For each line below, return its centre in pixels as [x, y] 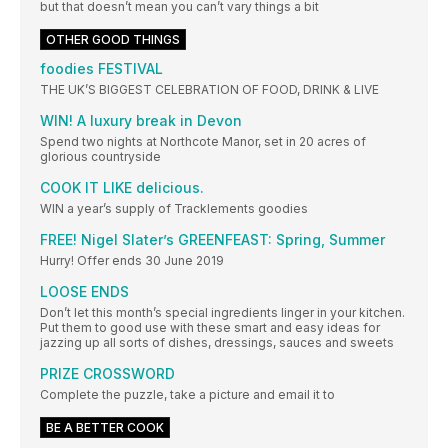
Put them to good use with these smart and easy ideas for [210, 327]
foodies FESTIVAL [101, 68]
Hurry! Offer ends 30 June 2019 [132, 260]
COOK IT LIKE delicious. [122, 187]
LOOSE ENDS [84, 291]
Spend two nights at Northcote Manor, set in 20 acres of [203, 141]
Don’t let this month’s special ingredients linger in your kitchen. [222, 312]
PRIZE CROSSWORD [107, 373]
